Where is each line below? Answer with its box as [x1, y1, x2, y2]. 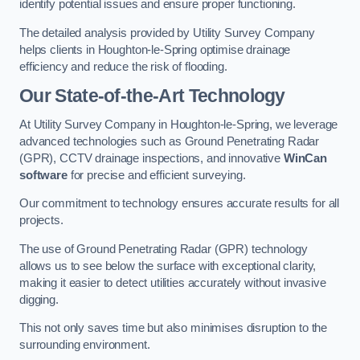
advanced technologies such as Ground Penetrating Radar [19, 134, 320, 148]
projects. [19, 214, 63, 227]
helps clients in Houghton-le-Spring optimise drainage [19, 43, 291, 56]
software [19, 168, 67, 182]
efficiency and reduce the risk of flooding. [19, 59, 227, 73]
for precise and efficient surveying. [67, 168, 246, 182]
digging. [19, 292, 59, 306]
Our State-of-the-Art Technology [19, 85, 285, 107]
